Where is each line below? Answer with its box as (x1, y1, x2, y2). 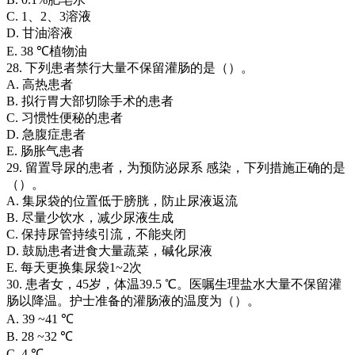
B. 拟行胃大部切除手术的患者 (6, 94, 174, 108)
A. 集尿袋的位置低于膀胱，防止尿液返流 (6, 193, 238, 208)
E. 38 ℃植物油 (6, 44, 87, 58)
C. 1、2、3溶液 (6, 9, 91, 23)
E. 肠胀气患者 (6, 143, 84, 158)
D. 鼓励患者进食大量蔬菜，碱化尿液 (6, 243, 212, 258)
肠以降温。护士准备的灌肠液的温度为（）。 (6, 293, 260, 307)
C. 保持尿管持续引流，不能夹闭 (6, 227, 186, 241)
